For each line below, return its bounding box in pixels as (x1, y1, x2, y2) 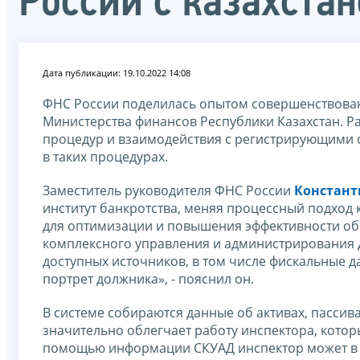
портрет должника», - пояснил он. (43, 269, 257, 288)
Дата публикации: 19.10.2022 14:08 (43, 66, 190, 79)
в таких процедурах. (43, 147, 168, 166)
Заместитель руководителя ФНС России (43, 181, 294, 199)
